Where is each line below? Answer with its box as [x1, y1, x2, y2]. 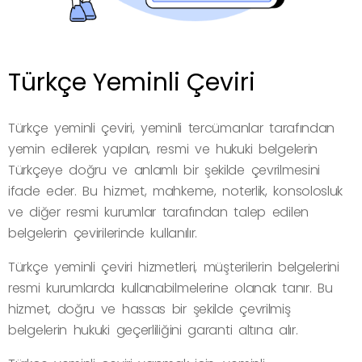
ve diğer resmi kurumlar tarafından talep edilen [8, 203, 309, 222]
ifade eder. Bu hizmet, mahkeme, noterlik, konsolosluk [8, 182, 343, 201]
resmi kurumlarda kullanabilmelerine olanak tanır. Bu [8, 279, 333, 298]
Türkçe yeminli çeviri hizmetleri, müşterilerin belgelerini [8, 258, 339, 277]
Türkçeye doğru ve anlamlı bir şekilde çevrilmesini [8, 161, 320, 180]
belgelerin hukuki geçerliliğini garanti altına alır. [8, 321, 298, 340]
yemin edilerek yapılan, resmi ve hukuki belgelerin [8, 140, 318, 159]
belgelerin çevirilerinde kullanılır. [8, 224, 198, 243]
